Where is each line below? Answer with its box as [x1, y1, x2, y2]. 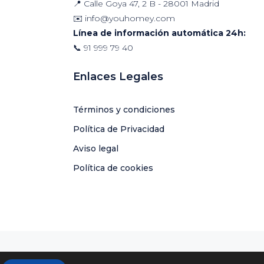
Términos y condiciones [73, 104, 175, 115]
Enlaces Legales [73, 70, 163, 83]
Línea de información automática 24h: [73, 27, 246, 38]
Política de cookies [73, 162, 153, 173]
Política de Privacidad [73, 123, 164, 134]
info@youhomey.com [85, 12, 175, 24]
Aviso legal [73, 143, 118, 154]
